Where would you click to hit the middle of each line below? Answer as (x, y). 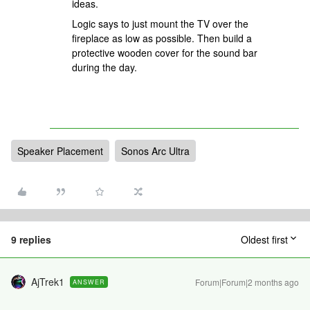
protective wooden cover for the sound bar (165, 53)
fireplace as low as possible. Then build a (162, 38)
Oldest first (264, 240)
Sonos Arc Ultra (155, 151)
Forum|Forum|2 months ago (247, 282)
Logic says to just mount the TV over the (160, 24)
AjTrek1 (48, 282)
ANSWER (89, 282)
